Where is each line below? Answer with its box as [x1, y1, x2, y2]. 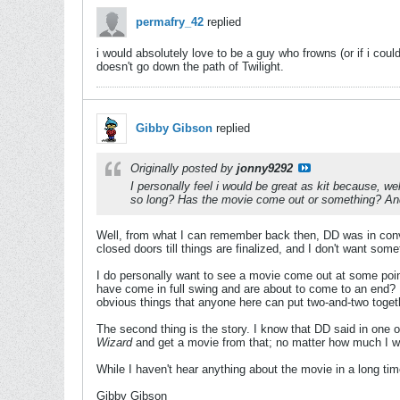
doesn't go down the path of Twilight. [96, 60, 284, 73]
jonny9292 [237, 162, 293, 175]
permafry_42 [136, 15, 204, 29]
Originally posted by [130, 162, 237, 175]
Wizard [96, 336, 132, 349]
